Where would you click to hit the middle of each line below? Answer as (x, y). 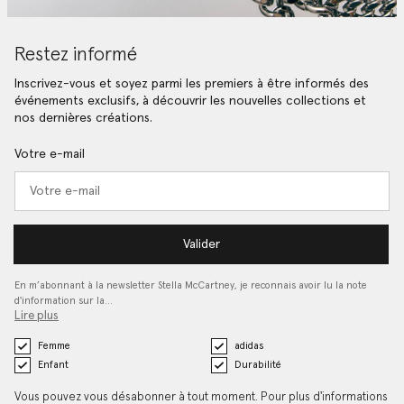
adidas (248, 346)
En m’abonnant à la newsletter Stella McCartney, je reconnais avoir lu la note (191, 285)
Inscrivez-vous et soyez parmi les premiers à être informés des (192, 84)
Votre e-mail (50, 154)
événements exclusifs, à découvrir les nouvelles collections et (190, 101)
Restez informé (76, 55)
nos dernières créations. (83, 119)
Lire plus (37, 316)
